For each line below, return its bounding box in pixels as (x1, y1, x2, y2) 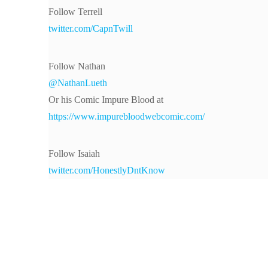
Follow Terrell (48, 7, 102, 17)
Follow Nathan (48, 60, 105, 71)
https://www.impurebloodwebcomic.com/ (48, 111, 205, 121)
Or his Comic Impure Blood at (48, 94, 163, 105)
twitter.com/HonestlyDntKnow (48, 165, 165, 175)
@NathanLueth (48, 77, 107, 88)
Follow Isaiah (48, 148, 100, 159)
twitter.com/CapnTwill (48, 23, 133, 34)
